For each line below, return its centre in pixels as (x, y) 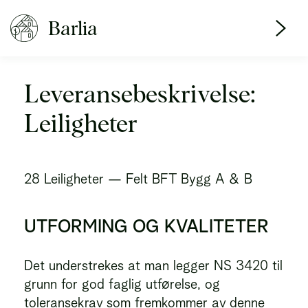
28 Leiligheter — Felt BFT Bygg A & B (138, 179)
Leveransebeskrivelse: (140, 93)
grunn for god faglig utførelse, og (122, 284)
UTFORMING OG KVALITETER (146, 226)
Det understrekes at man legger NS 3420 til (153, 265)
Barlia (73, 28)
